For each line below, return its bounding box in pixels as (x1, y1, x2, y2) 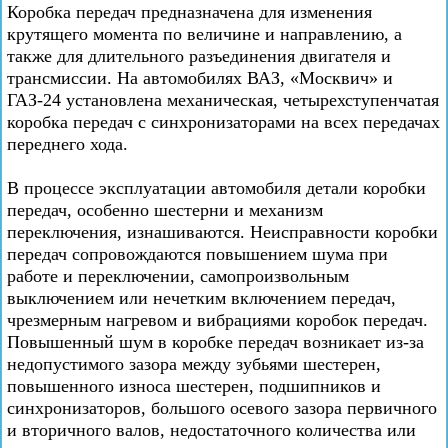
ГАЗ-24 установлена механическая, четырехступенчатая (7, 90, 439, 110)
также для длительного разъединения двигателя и (7, 46, 391, 66)
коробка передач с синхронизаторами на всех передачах (7, 112, 440, 132)
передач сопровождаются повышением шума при (7, 244, 388, 264)
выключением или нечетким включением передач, (7, 288, 396, 308)
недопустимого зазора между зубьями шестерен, (7, 354, 381, 374)
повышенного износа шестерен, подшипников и (7, 376, 381, 396)
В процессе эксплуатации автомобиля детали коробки (7, 178, 426, 198)
